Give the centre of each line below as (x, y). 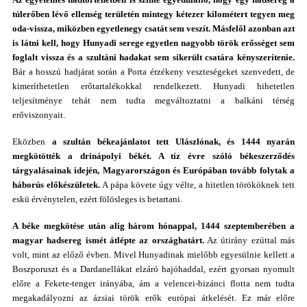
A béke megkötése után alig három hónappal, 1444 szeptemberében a (153, 226)
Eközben (32, 142)
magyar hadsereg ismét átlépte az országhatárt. (108, 240)
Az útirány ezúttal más (249, 240)
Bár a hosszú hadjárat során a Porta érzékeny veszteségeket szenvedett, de (153, 72)
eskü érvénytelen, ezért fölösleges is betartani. (97, 199)
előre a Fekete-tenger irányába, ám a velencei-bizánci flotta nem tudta (153, 283)
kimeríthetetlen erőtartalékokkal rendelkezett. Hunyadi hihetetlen (153, 86)
